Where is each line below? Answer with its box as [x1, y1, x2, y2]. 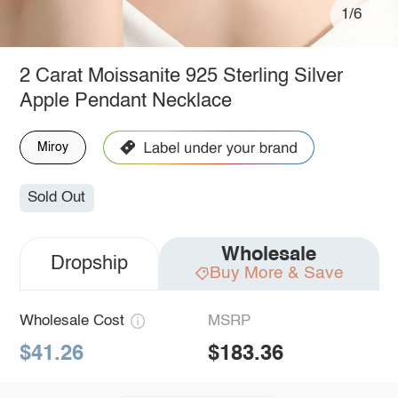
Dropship [50, 254, 128, 275]
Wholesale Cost [19, 314, 124, 330]
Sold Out [28, 190, 86, 206]
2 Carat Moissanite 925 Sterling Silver [19, 66, 343, 86]
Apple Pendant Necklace [19, 91, 232, 111]
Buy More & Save [209, 265, 344, 283]
